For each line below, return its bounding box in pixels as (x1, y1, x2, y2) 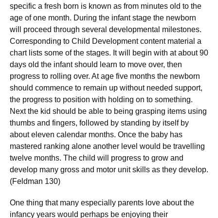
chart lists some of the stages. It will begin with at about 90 (10, 49, 208, 57)
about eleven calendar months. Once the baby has (10, 130, 182, 139)
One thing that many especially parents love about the (10, 199, 194, 207)
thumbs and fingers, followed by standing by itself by (10, 119, 189, 127)
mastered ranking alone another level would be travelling (10, 142, 205, 150)
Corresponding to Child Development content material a (10, 37, 201, 45)
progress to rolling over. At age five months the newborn (10, 72, 200, 80)
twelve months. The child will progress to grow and (10, 154, 183, 162)
